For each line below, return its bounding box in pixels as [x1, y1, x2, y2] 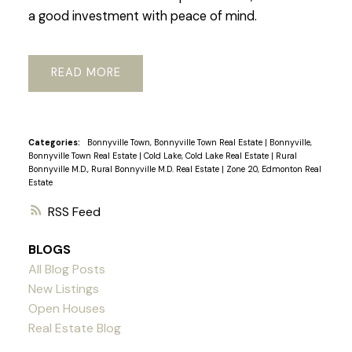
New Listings [27, 280, 99, 298]
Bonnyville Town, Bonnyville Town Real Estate [86, 136, 265, 148]
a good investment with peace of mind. [27, 8, 257, 25]
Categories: [27, 136, 80, 148]
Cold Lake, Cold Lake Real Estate [143, 149, 271, 161]
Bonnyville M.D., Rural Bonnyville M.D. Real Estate [27, 163, 222, 174]
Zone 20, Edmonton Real [225, 163, 321, 174]
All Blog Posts [27, 261, 105, 278]
